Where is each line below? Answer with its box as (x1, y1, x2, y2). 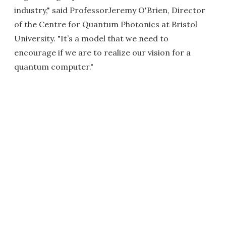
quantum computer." (14, 62, 93, 72)
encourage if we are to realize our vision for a (14, 47, 191, 58)
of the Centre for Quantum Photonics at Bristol (14, 19, 197, 30)
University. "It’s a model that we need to (14, 33, 168, 44)
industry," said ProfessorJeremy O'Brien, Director (14, 5, 205, 16)
